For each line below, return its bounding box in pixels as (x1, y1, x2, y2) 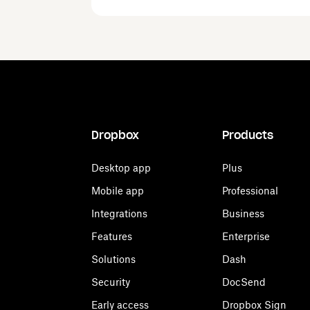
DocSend (222, 276, 266, 288)
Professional (222, 185, 278, 197)
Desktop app (91, 162, 151, 174)
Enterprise (222, 230, 270, 242)
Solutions (91, 253, 136, 265)
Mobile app (91, 185, 144, 197)
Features (91, 230, 132, 242)
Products (222, 128, 273, 142)
